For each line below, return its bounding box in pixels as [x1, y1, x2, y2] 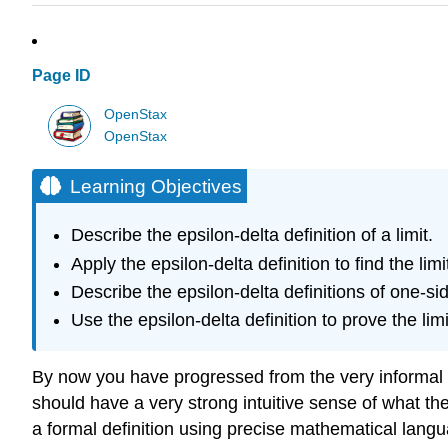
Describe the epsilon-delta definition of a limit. [70, 225, 433, 246]
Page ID [32, 67, 91, 85]
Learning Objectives [70, 175, 242, 197]
